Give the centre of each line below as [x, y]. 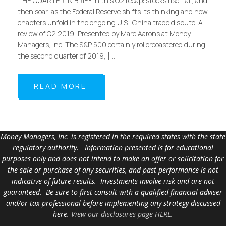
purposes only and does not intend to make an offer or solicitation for [113, 158]
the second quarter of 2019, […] [68, 55]
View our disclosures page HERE [121, 214]
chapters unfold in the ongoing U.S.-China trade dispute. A [110, 22]
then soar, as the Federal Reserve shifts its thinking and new [113, 11]
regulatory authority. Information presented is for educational [113, 147]
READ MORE [60, 86]
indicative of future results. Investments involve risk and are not [113, 181]
